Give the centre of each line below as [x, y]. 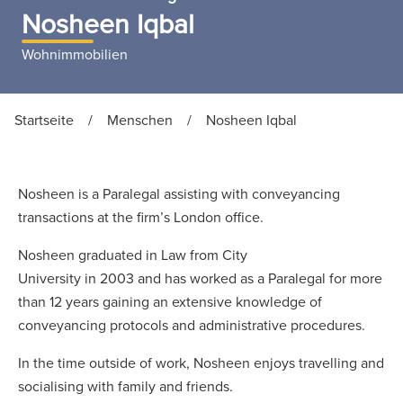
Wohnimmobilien [75, 54]
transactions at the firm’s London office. [144, 217]
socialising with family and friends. [125, 386]
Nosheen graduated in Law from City [133, 255]
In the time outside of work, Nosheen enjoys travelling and [201, 363]
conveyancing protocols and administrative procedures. [192, 325]
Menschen [140, 120]
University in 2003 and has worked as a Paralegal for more [200, 278]
